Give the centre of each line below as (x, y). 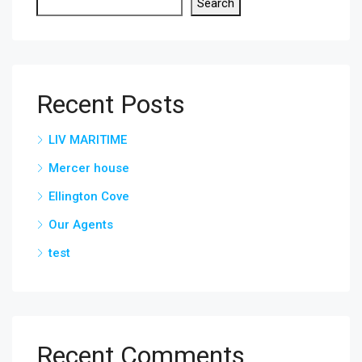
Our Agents (81, 225)
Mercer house (89, 168)
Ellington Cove (89, 196)
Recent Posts (111, 104)
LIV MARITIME (88, 140)
